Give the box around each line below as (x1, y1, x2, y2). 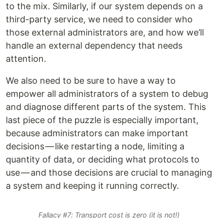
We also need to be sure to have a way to (6, 75, 176, 86)
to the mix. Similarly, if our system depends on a (6, 1, 203, 12)
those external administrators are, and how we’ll (6, 27, 204, 38)
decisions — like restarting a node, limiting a (6, 141, 184, 152)
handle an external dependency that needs (6, 40, 182, 51)
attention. (6, 54, 46, 64)
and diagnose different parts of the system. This (6, 102, 206, 112)
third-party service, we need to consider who (6, 14, 193, 25)
